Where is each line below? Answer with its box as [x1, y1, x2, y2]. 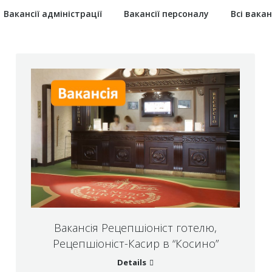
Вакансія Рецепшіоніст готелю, [54, 220, 217, 236]
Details [117, 257, 146, 268]
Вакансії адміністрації [3, 8, 102, 19]
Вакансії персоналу [123, 8, 209, 19]
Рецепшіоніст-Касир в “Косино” [52, 236, 219, 251]
